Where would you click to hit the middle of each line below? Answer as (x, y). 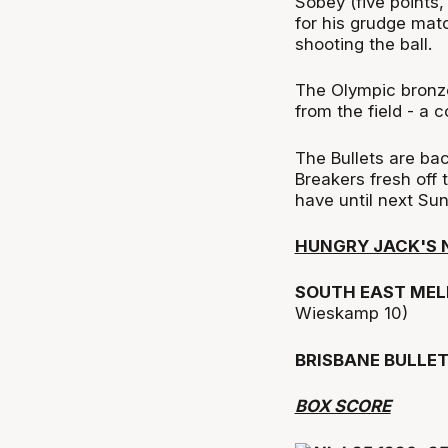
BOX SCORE (342, 406)
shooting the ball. (363, 44)
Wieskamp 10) (351, 313)
